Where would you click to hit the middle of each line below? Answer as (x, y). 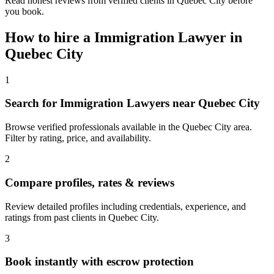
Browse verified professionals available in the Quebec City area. (128, 127)
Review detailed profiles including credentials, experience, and (125, 206)
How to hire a (50, 37)
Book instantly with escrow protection (99, 262)
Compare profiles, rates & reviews (90, 182)
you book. (24, 11)
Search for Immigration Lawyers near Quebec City (132, 103)
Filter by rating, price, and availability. (78, 138)
